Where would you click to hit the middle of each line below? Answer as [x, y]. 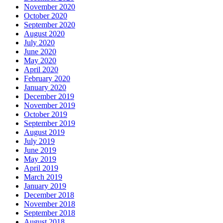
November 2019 [50, 105]
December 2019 [49, 96]
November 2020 [50, 7]
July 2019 [39, 141]
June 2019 [40, 150]
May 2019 [40, 159]
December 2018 [49, 195]
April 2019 [41, 168]
